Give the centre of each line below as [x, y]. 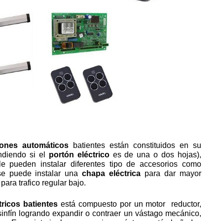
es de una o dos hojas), [155, 154]
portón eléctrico [79, 154]
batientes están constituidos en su [137, 145]
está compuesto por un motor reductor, [130, 204]
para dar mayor [171, 173]
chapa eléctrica [111, 173]
